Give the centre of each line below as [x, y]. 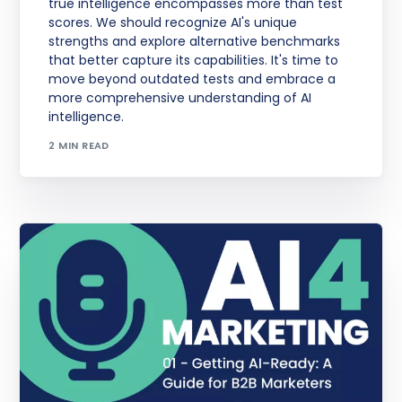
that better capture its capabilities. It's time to [194, 60]
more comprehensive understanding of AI [180, 97]
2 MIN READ [79, 146]
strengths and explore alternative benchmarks [195, 41]
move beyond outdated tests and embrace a [192, 79]
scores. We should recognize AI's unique [173, 22]
